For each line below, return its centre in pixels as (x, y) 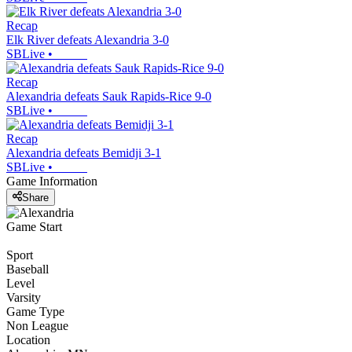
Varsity (24, 297)
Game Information (52, 181)
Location (28, 339)
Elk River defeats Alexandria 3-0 (88, 40)
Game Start (34, 226)
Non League (37, 325)
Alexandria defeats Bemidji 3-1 (84, 153)
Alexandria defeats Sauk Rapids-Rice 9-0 (109, 97)
